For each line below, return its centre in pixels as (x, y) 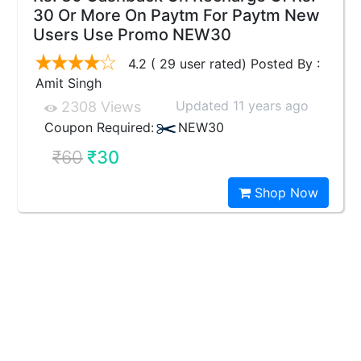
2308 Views (99, 107)
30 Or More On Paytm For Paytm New (176, 15)
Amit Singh (68, 83)
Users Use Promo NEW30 (132, 35)
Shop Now (284, 193)
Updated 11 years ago (242, 106)
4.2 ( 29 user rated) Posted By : (222, 64)
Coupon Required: (99, 127)
